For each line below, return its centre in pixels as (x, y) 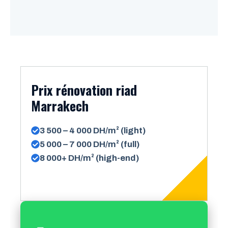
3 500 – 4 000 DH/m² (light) (93, 130)
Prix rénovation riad (84, 90)
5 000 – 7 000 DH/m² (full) (90, 144)
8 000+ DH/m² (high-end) (89, 158)
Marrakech (60, 105)
